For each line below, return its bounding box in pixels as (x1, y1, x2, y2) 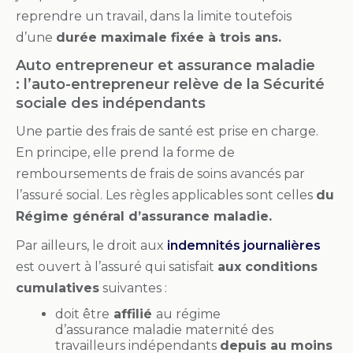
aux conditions (217, 258, 318, 274)
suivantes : (99, 280, 167, 295)
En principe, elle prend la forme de (16, 144, 235, 160)
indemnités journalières (164, 237, 321, 253)
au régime (156, 306, 221, 321)
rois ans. (225, 29, 281, 45)
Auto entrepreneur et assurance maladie (16, 56, 315, 74)
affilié (110, 306, 156, 321)
